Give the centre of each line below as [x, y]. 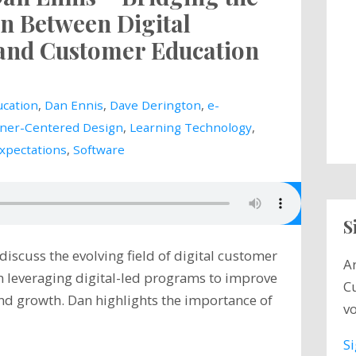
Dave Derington [155, 104]
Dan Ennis [74, 104]
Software [99, 149]
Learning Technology [190, 127]
